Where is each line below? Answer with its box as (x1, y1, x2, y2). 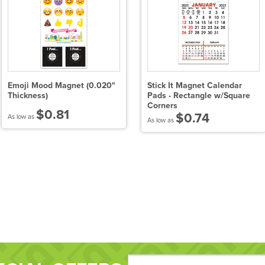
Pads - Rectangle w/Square (147, 91, 250, 101)
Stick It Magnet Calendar (147, 80, 242, 91)
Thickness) (8, 91, 48, 101)
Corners (147, 101, 177, 111)
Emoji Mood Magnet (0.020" (8, 80, 115, 91)
